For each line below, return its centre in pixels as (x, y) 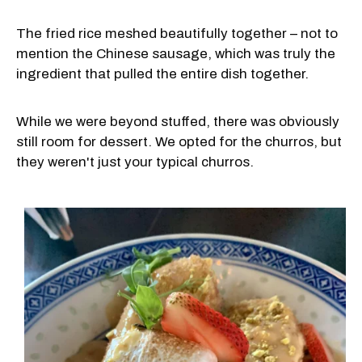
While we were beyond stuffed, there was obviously (178, 122)
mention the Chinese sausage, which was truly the (176, 54)
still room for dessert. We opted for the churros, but (179, 142)
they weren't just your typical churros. (135, 162)
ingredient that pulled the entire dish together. (162, 74)
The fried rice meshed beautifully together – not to (177, 34)
